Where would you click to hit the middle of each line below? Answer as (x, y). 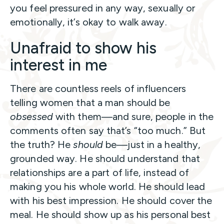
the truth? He (42, 144)
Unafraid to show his (83, 48)
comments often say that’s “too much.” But (108, 130)
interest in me (60, 65)
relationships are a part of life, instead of (100, 172)
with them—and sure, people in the (133, 116)
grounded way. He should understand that (105, 158)
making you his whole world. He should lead (108, 186)
